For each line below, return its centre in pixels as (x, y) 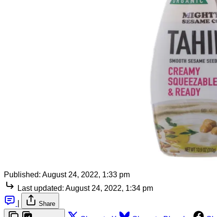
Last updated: (41, 188)
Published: (22, 174)
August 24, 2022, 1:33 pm (86, 174)
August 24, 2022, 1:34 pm (109, 188)
